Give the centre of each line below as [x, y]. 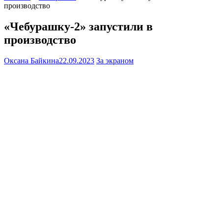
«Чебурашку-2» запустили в [78, 27]
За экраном [115, 61]
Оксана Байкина [31, 61]
